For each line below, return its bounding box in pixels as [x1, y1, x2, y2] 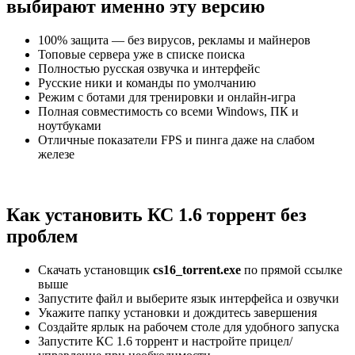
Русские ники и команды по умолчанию [38, 76, 256, 90]
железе [38, 147, 74, 162]
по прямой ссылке [241, 263, 342, 277]
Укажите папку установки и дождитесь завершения [38, 306, 317, 320]
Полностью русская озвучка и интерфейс [38, 62, 260, 76]
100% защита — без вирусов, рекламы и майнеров [38, 33, 311, 48]
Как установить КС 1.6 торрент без [6, 204, 307, 226]
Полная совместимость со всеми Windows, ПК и [38, 105, 299, 119]
